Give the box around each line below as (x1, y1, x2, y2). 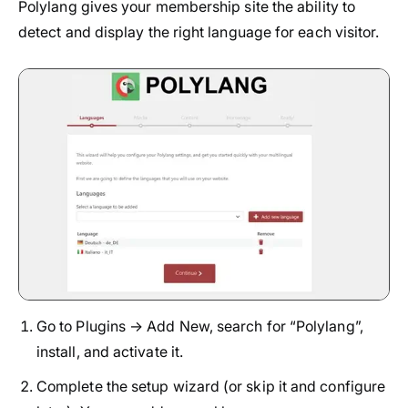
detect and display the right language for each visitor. (18, 22, 380, 41)
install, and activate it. (36, 342, 184, 361)
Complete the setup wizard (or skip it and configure (36, 376, 386, 395)
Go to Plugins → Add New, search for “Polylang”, (36, 316, 363, 335)
